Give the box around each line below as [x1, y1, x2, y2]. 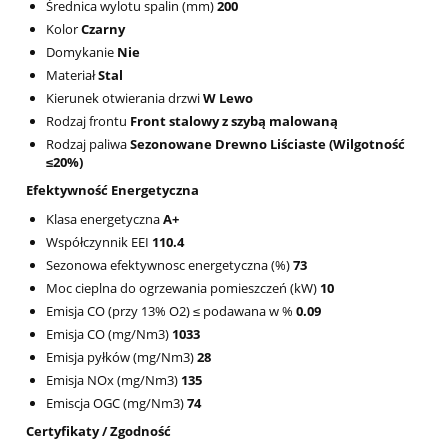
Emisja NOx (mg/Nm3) [46, 370, 181, 389]
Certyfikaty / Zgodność [26, 421, 171, 440]
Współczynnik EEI [46, 232, 152, 251]
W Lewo [203, 88, 253, 107]
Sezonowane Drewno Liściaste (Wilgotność [130, 134, 405, 153]
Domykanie [46, 42, 117, 61]
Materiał [46, 65, 98, 84]
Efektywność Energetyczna [26, 180, 199, 199]
